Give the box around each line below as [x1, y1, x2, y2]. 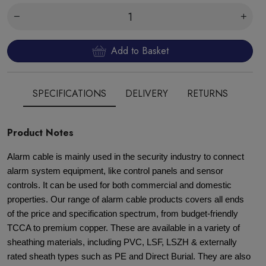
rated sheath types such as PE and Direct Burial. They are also [7, 252, 251, 261]
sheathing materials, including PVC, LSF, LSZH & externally [7, 237, 237, 247]
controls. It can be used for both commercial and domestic [7, 180, 232, 190]
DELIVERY [125, 87, 168, 100]
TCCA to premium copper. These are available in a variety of [7, 223, 240, 233]
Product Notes [7, 126, 74, 140]
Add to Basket [110, 44, 169, 58]
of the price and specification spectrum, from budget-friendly [7, 209, 238, 218]
